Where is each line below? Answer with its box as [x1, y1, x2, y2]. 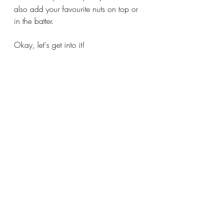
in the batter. [14, 15, 56, 26]
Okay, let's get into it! [14, 39, 85, 50]
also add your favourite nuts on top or [14, 3, 140, 14]
